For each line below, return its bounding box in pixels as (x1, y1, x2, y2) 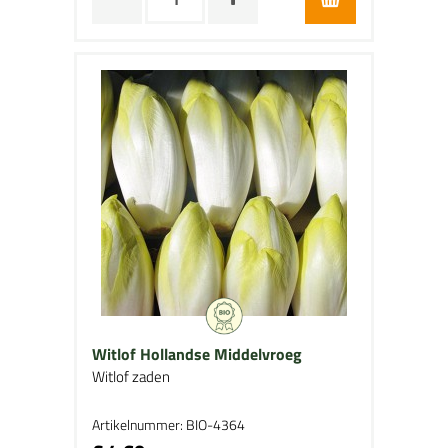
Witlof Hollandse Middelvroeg (92, 342, 302, 366)
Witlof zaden (92, 365, 170, 388)
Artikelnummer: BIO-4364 (92, 414, 245, 435)
